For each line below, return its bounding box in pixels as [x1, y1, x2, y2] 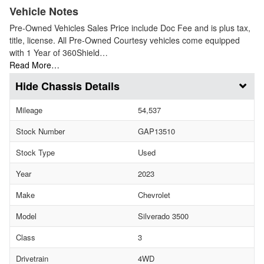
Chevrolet [138, 189, 170, 201]
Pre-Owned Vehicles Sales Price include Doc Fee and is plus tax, [9, 22, 250, 34]
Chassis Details [41, 78, 120, 94]
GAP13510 [138, 126, 175, 137]
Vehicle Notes [9, 4, 78, 19]
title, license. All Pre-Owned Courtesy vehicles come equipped [9, 34, 240, 47]
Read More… [9, 59, 60, 71]
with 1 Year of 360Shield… [9, 47, 108, 59]
